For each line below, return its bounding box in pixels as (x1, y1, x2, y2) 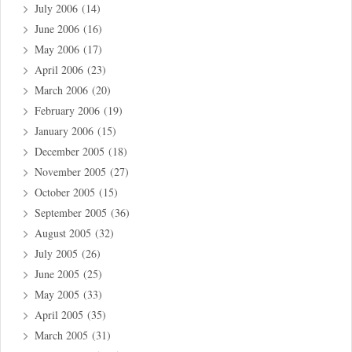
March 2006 (35, 82, 89, 98)
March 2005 (35, 328, 89, 343)
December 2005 (35, 144, 105, 159)
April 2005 (35, 307, 84, 323)
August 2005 (35, 225, 92, 241)
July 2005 (35, 246, 79, 262)
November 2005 (35, 164, 107, 180)
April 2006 (35, 62, 84, 78)
